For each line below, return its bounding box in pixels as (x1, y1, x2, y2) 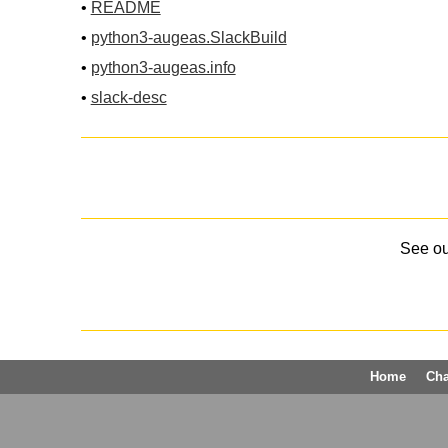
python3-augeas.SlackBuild (90, 28, 287, 46)
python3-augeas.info (90, 58, 236, 76)
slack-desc (90, 88, 167, 106)
